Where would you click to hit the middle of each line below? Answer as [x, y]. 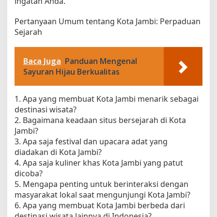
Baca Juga [42, 61]
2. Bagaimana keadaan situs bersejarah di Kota [100, 120]
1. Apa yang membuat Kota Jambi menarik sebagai [107, 99]
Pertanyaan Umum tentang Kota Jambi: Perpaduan [108, 22]
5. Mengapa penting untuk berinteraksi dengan [101, 184]
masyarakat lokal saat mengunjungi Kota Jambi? [102, 195]
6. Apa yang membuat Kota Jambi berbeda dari [100, 206]
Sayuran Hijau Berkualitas [71, 72]
